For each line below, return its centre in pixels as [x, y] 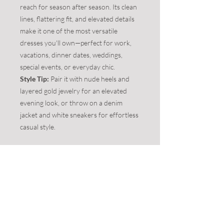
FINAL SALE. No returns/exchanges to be [80, 163]
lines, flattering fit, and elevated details [77, 19]
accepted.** [36, 175]
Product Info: [37, 204]
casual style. [38, 127]
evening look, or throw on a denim [71, 103]
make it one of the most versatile [69, 31]
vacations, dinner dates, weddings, [71, 55]
